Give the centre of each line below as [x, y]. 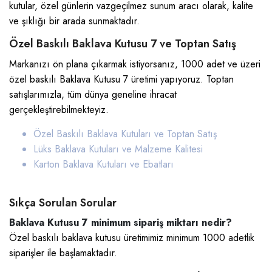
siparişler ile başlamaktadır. [63, 253]
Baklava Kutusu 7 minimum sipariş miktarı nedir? [121, 223]
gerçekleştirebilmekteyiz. [59, 110]
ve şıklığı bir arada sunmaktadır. [74, 21]
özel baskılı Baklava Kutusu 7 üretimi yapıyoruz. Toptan [121, 79]
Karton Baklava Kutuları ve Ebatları [104, 164]
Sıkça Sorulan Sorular [63, 203]
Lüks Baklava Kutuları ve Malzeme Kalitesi [118, 149]
